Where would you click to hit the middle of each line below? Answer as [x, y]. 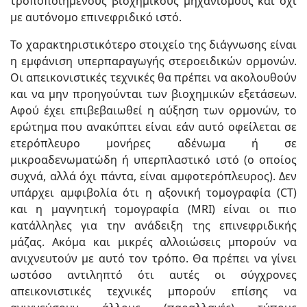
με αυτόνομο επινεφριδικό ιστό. [96, 17]
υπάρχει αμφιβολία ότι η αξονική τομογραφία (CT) [153, 192]
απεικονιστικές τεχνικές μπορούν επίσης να [153, 291]
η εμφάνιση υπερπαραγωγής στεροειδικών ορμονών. [153, 61]
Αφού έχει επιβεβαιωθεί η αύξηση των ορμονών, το [153, 110]
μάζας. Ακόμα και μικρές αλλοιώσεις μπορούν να [153, 242]
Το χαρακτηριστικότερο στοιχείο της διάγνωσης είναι [153, 44]
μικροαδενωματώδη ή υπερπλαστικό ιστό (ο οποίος [153, 159]
